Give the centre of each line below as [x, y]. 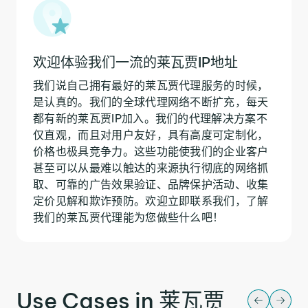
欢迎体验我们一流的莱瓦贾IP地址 [135, 62]
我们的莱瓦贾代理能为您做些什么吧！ [129, 217]
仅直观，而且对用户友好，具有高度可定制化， [151, 134]
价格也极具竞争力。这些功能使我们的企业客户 [151, 151]
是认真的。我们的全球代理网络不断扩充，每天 [151, 101]
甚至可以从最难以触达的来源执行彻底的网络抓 [151, 167]
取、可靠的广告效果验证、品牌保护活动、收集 [151, 184]
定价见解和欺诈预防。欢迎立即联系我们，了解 [151, 200]
